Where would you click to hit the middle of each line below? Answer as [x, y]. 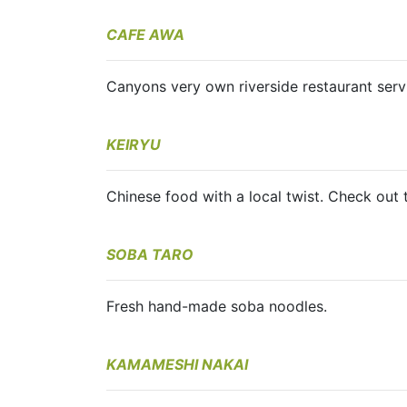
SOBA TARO [150, 255]
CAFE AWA [145, 35]
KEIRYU [134, 145]
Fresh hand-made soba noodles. [217, 307]
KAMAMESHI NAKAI [177, 365]
